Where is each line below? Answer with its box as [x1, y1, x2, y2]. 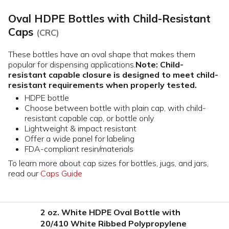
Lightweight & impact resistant [25, 123, 139, 133]
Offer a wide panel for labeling [25, 133, 136, 144]
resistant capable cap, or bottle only [25, 112, 154, 123]
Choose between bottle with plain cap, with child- [25, 102, 206, 113]
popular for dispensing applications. [8, 59, 135, 70]
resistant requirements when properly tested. [8, 79, 197, 90]
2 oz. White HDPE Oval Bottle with [40, 207, 180, 217]
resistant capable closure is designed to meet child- [8, 69, 218, 80]
